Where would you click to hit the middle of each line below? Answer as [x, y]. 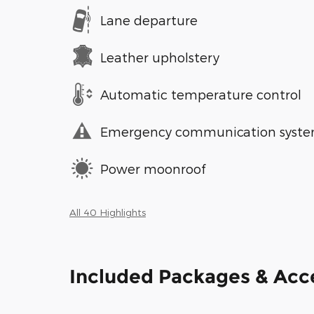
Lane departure [149, 20]
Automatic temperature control [201, 94]
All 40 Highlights [108, 212]
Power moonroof [153, 168]
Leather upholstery [160, 57]
